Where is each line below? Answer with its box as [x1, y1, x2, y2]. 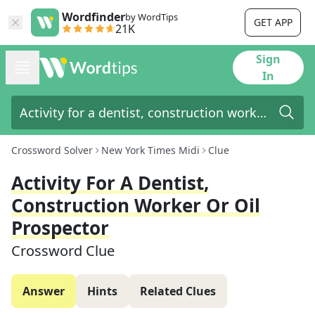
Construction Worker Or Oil [11, 193, 260, 218]
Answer [22, 283, 65, 299]
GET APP [253, 15, 292, 29]
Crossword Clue [11, 241, 115, 260]
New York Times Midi [101, 143, 200, 157]
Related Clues [140, 283, 216, 299]
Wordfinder [62, 9, 125, 25]
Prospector [11, 215, 109, 240]
